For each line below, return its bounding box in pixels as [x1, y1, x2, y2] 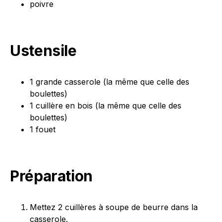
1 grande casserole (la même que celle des [30, 77, 189, 87]
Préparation [10, 167, 93, 185]
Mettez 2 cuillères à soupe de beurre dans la [30, 202, 198, 213]
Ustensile [10, 42, 77, 60]
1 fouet [30, 124, 55, 135]
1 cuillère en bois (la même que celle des [30, 101, 181, 111]
